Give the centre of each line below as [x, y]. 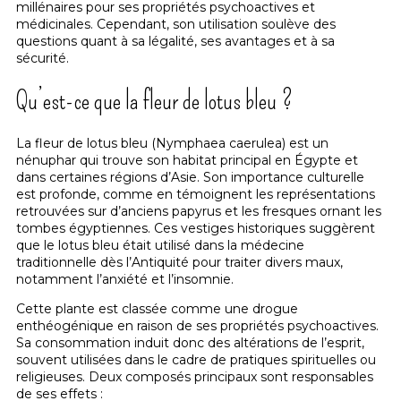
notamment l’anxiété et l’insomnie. [125, 280]
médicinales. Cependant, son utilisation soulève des [176, 24]
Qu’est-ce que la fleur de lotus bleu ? [154, 101]
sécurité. [43, 58]
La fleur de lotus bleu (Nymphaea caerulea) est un [172, 144]
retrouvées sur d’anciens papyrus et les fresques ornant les [199, 212]
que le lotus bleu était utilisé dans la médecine [160, 246]
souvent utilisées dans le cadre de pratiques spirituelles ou [196, 360]
